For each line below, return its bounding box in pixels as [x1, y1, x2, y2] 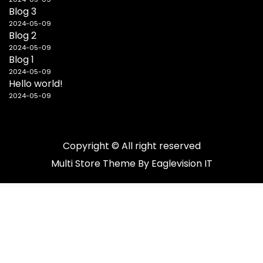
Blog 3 [9, 4, 36, 18]
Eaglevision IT [151, 156, 213, 170]
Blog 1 [9, 52, 34, 66]
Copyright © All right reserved [62, 139, 201, 153]
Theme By [102, 156, 151, 170]
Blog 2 [9, 28, 36, 42]
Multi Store [50, 156, 103, 170]
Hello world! [9, 76, 63, 90]
